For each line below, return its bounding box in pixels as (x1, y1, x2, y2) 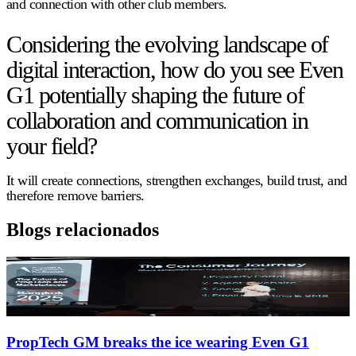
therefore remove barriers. (6, 187, 145, 203)
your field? (6, 132, 97, 159)
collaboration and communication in (6, 106, 308, 133)
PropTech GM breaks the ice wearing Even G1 (6, 334, 309, 351)
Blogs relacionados (6, 219, 159, 240)
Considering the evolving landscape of (6, 30, 328, 57)
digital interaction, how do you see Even (6, 56, 342, 83)
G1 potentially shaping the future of (6, 81, 304, 108)
